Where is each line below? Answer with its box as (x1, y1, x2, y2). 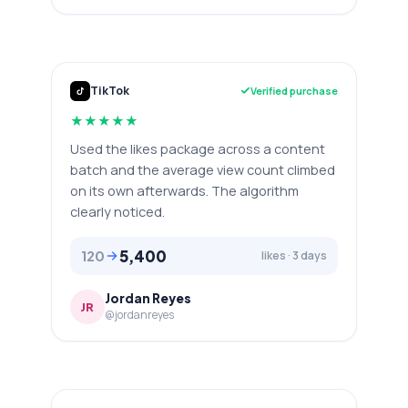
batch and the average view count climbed (70, 160, 335, 178)
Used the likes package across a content (70, 139, 325, 158)
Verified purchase (250, 84, 338, 97)
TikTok (90, 83, 129, 98)
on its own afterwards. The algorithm (70, 181, 299, 199)
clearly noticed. (70, 202, 165, 220)
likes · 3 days (261, 248, 327, 263)
